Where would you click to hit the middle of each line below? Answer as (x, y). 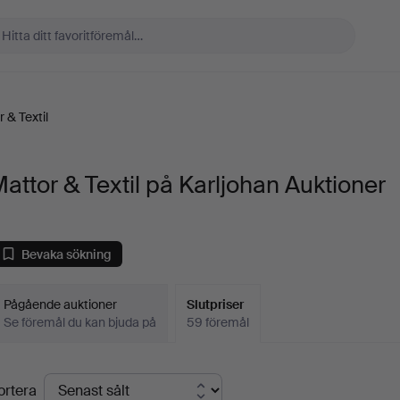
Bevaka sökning (67, 254)
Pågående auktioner (61, 304)
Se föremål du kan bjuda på (80, 322)
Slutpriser (216, 304)
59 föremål (218, 322)
